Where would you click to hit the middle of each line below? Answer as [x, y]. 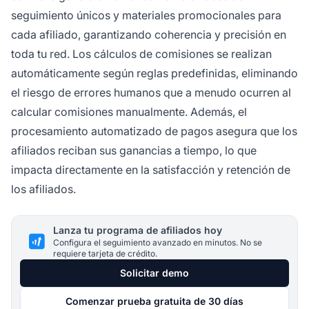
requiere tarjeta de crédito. [105, 253]
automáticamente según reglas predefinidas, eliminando [154, 73]
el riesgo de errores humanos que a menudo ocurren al [151, 92]
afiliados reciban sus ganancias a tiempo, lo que [134, 150]
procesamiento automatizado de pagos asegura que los [154, 131]
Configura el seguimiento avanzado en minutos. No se [158, 242]
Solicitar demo [154, 272]
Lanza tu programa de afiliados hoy [138, 230]
